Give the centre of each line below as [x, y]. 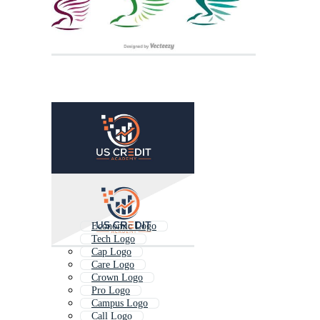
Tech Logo [113, 239]
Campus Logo [120, 304]
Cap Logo [111, 252]
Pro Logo [111, 291]
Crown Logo [117, 278]
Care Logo [113, 265]
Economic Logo [124, 226]
